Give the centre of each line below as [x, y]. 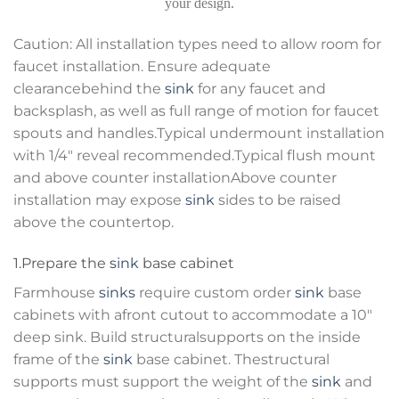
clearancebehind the [89, 89]
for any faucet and [260, 89]
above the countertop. [94, 223]
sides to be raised [278, 200]
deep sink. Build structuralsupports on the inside [187, 337]
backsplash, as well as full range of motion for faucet [196, 111]
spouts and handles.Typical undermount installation [199, 134]
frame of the [58, 359]
